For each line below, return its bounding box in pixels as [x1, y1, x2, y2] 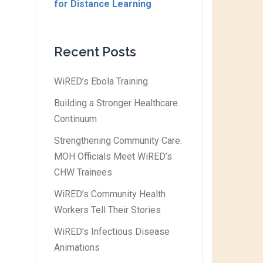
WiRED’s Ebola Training [54, 76, 148, 87]
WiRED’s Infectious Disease [54, 226, 170, 237]
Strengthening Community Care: [54, 135, 182, 146]
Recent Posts [54, 44, 136, 59]
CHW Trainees [54, 167, 112, 178]
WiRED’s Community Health [54, 188, 166, 200]
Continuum [54, 113, 97, 124]
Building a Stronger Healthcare [54, 97, 178, 109]
